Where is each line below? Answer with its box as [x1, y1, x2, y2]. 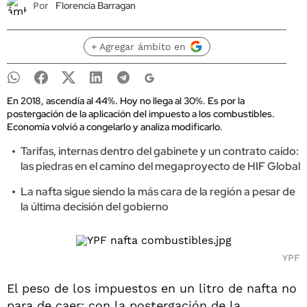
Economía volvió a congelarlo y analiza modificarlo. [7, 121, 223, 133]
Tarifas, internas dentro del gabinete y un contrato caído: [21, 144, 299, 158]
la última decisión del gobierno [21, 199, 169, 214]
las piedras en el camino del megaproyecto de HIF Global [21, 159, 300, 173]
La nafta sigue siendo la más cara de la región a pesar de [21, 184, 295, 199]
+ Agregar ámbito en [90, 41, 186, 52]
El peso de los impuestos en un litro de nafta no [7, 281, 297, 295]
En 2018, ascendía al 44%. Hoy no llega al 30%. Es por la [7, 95, 245, 107]
